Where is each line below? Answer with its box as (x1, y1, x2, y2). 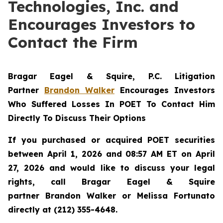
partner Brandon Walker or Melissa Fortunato (8, 191, 215, 201)
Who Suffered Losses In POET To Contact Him (8, 99, 215, 109)
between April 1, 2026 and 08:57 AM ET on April (8, 149, 215, 159)
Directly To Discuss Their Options (8, 113, 146, 123)
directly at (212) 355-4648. (8, 205, 117, 215)
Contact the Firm (8, 33, 138, 52)
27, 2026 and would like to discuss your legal (8, 163, 215, 173)
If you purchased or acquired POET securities (8, 135, 215, 145)
